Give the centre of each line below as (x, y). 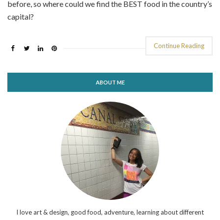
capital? (21, 17)
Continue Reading (179, 46)
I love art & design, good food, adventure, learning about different (110, 212)
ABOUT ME (110, 82)
